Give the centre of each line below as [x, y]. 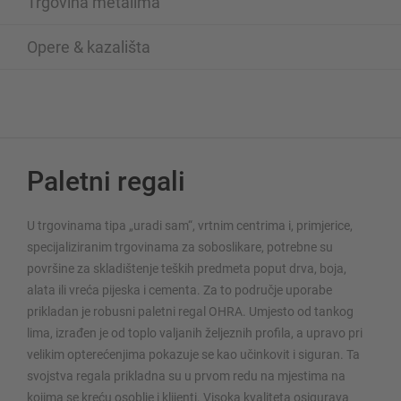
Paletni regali [106, 181]
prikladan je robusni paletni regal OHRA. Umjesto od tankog [190, 311]
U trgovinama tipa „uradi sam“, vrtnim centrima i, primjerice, [190, 225]
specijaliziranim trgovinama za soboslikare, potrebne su [180, 247]
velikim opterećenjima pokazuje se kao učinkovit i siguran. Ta [193, 354]
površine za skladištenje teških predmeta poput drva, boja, [187, 268]
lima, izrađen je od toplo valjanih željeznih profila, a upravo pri [195, 333]
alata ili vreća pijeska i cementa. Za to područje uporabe [179, 290]
